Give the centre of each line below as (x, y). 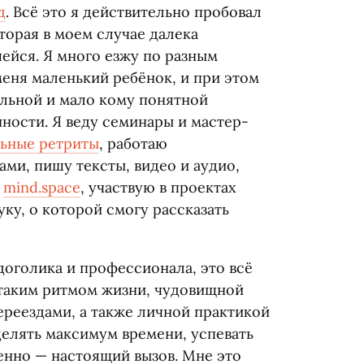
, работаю (133, 143)
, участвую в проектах (158, 187)
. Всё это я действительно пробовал (134, 12)
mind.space (42, 187)
